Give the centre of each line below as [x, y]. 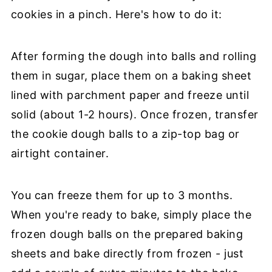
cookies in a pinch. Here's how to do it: [116, 14]
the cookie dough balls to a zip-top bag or [125, 134]
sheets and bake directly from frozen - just [127, 253]
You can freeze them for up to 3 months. [122, 195]
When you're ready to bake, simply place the [131, 214]
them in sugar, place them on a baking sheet [131, 75]
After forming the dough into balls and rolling [134, 56]
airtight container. [60, 153]
